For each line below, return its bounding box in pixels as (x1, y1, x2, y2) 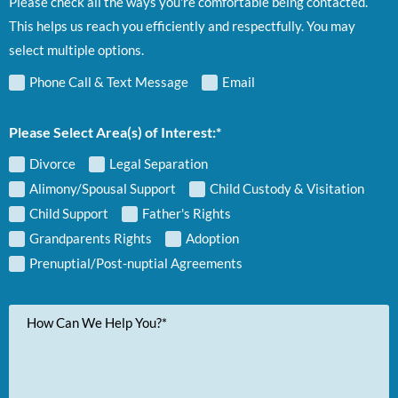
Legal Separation (109, 155, 208, 172)
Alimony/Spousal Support (29, 180, 176, 197)
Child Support (29, 205, 108, 222)
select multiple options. (9, 42, 144, 59)
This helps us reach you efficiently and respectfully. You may (9, 18, 355, 35)
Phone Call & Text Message (29, 74, 188, 91)
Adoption (186, 230, 239, 247)
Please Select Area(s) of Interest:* (9, 123, 221, 141)
